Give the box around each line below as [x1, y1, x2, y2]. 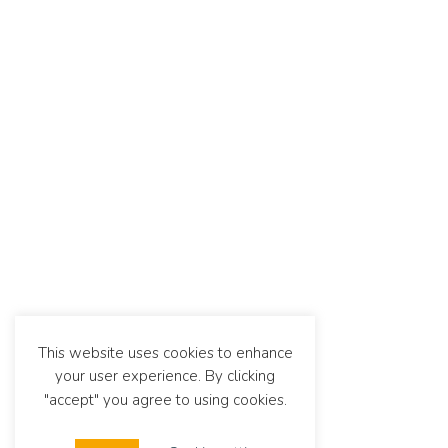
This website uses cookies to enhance [37, 342, 293, 363]
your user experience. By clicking [55, 366, 275, 387]
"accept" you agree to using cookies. [43, 389, 287, 410]
